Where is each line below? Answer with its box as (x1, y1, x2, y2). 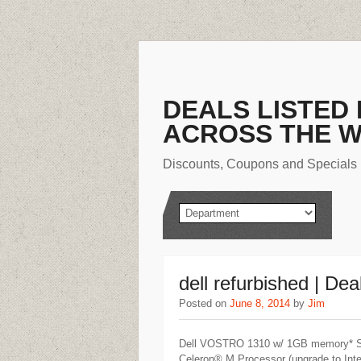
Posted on (179, 297, 230, 309)
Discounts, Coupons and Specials (163, 157, 357, 171)
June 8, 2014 (230, 297, 290, 309)
